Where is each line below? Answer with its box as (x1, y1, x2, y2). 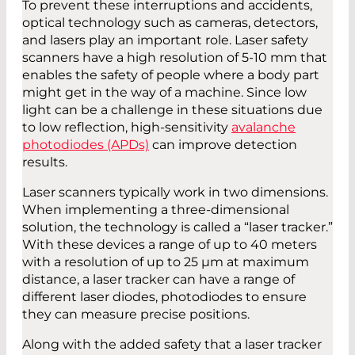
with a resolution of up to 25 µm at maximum (22, 254, 309, 270)
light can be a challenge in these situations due (22, 102, 323, 118)
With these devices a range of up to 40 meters (22, 237, 317, 253)
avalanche (231, 120, 296, 136)
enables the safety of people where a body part (22, 67, 319, 83)
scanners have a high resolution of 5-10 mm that (22, 50, 327, 66)
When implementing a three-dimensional (22, 202, 289, 218)
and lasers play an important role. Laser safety (22, 32, 308, 48)
